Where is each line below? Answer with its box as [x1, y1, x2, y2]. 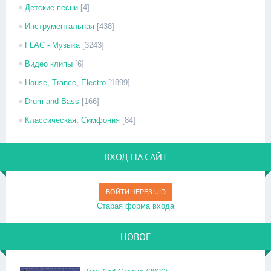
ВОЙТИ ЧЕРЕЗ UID [105, 188, 166, 195]
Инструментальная [25, 22, 94, 31]
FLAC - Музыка [25, 41, 80, 50]
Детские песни [25, 3, 78, 12]
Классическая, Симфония [25, 116, 120, 125]
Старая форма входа [97, 201, 174, 211]
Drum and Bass [25, 97, 79, 106]
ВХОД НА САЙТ [103, 151, 168, 163]
